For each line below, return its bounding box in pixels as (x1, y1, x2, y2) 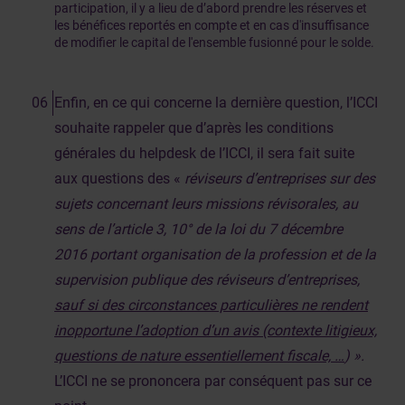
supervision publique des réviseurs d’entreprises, (54, 271, 360, 288)
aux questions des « (54, 170, 184, 187)
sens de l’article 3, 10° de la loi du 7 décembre (54, 221, 343, 238)
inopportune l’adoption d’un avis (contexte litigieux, (54, 322, 377, 339)
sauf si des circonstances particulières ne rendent (54, 297, 368, 314)
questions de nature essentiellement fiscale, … (54, 347, 344, 364)
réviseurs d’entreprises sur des (184, 170, 375, 187)
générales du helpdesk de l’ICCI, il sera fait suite (54, 145, 354, 162)
